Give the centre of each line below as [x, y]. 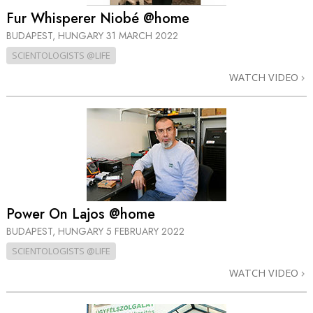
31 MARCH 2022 [142, 35]
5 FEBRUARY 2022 [145, 232]
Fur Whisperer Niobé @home [98, 18]
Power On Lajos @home [81, 214]
